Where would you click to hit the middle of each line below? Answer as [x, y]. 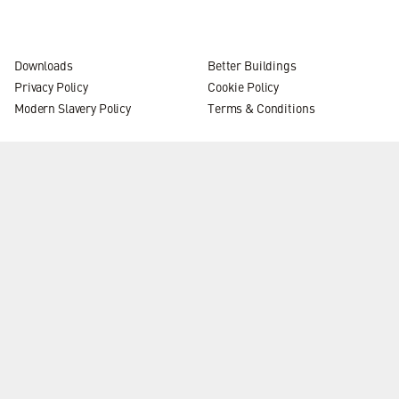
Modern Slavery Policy [73, 110]
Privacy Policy [52, 88]
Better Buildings [252, 67]
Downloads [44, 67]
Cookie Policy [244, 88]
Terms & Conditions [261, 110]
